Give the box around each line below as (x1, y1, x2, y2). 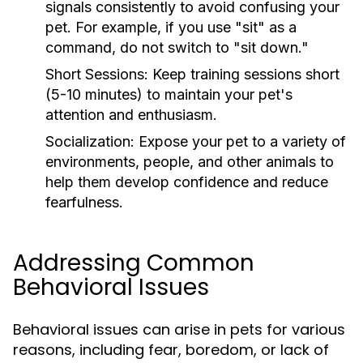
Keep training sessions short (148, 66, 340, 83)
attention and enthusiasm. (45, 106, 217, 123)
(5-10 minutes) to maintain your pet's (45, 86, 293, 103)
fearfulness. (45, 194, 123, 211)
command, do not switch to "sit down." (45, 39, 309, 56)
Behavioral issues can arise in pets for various (13, 319, 345, 340)
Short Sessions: (45, 66, 148, 83)
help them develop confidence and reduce (45, 173, 328, 190)
